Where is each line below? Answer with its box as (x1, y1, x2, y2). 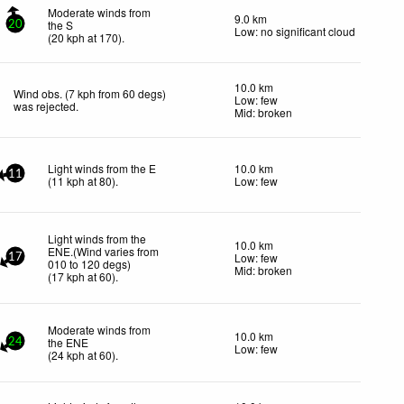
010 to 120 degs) (48, 255, 132, 271)
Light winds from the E (48, 160, 157, 176)
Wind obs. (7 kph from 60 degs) (14, 85, 167, 101)
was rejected (14, 97, 77, 114)
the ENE (48, 334, 89, 350)
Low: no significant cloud (234, 23, 355, 39)
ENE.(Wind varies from (48, 243, 160, 259)
